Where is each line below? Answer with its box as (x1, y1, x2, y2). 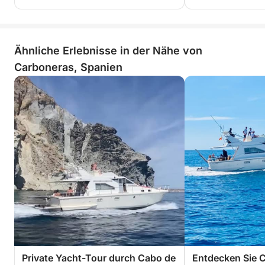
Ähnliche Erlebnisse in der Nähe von (14, 44, 202, 57)
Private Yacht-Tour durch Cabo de (22, 252, 176, 264)
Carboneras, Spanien (14, 61, 122, 73)
